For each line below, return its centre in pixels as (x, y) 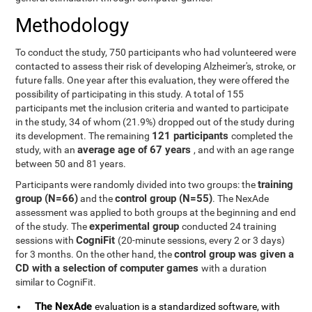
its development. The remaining (84, 136)
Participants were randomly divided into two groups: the (137, 185)
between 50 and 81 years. (71, 164)
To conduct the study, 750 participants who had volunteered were (156, 52)
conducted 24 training (229, 226)
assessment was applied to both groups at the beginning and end (156, 212)
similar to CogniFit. (56, 282)
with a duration (234, 268)
